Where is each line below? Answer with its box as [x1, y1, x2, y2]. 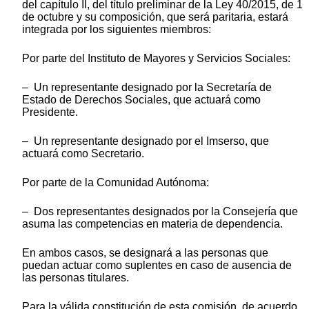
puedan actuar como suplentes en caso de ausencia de [22, 259, 292, 271]
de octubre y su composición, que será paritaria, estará [22, 10, 288, 23]
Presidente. [22, 106, 78, 118]
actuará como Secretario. [22, 147, 144, 159]
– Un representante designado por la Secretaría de [22, 81, 272, 93]
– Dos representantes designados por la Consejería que [22, 205, 298, 217]
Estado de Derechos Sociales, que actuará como [22, 93, 261, 106]
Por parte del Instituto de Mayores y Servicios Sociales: [22, 52, 290, 64]
